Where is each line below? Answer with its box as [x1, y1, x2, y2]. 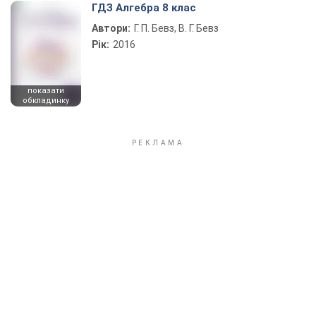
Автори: [92, 23, 130, 34]
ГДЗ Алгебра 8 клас [92, 1, 196, 14]
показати [28, 86, 64, 95]
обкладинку [23, 96, 69, 105]
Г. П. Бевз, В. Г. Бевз [134, 23, 219, 34]
